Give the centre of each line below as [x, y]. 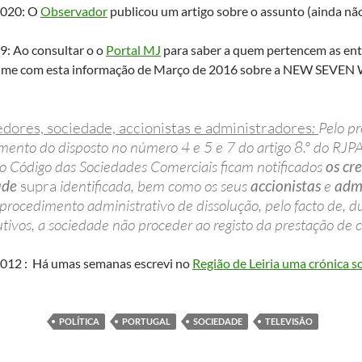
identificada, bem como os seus [154, 186]
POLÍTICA [79, 321]
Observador [74, 11]
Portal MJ [133, 50]
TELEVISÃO [289, 321]
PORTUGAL [146, 321]
